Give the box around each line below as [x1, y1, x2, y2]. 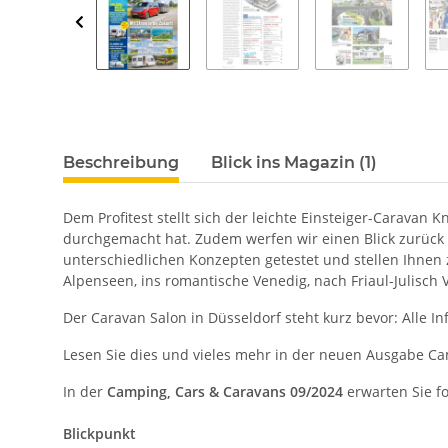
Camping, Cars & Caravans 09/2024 [107, 381, 347, 401]
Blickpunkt [63, 423, 136, 443]
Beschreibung [63, 152, 179, 172]
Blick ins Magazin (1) [211, 152, 377, 172]
